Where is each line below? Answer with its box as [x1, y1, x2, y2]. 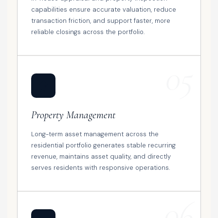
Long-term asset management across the [31, 130, 159, 139]
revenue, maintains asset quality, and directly [31, 152, 171, 161]
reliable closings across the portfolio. [31, 28, 145, 36]
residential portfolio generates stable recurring [31, 141, 176, 150]
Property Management [31, 109, 115, 122]
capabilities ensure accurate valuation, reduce [31, 5, 176, 14]
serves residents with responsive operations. [31, 163, 170, 172]
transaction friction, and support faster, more [31, 17, 170, 25]
